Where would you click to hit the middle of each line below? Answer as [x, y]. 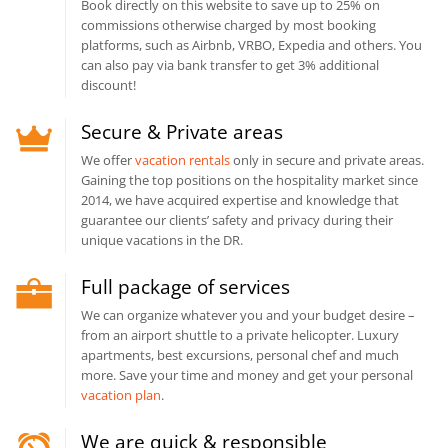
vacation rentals [182, 160]
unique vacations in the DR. [162, 240]
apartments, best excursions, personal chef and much [240, 355]
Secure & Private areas [182, 132]
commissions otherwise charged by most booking [228, 25]
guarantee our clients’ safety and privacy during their [237, 220]
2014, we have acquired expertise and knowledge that [240, 200]
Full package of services [185, 287]
